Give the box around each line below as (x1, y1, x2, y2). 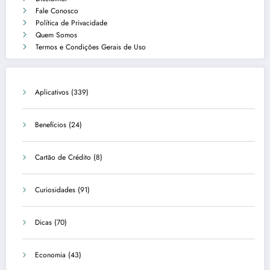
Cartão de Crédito (35, 151, 91, 163)
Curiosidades (35, 184, 75, 195)
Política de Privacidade (36, 17, 107, 28)
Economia (35, 249, 66, 260)
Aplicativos (35, 86, 69, 98)
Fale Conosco (36, 5, 78, 16)
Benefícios (35, 119, 66, 130)
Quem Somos (36, 29, 77, 40)
